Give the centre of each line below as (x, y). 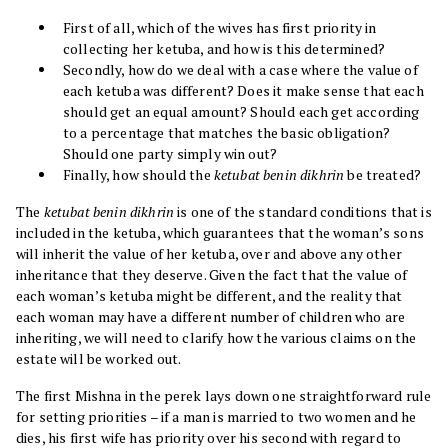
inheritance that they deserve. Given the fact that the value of (212, 275)
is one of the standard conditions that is (303, 212)
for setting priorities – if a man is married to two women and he (216, 417)
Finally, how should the (138, 175)
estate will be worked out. (99, 359)
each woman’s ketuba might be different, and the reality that (209, 296)
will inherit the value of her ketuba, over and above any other (209, 254)
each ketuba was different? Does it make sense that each (243, 91)
